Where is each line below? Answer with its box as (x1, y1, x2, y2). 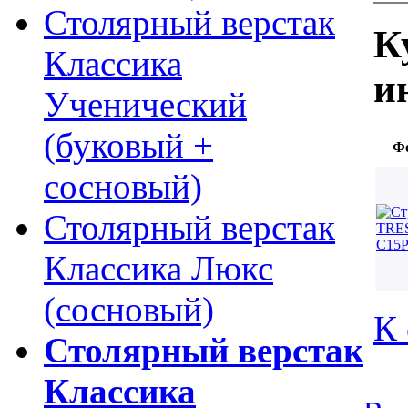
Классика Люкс (44, 249, 273, 288)
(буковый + (44, 126, 213, 165)
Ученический (44, 85, 247, 124)
